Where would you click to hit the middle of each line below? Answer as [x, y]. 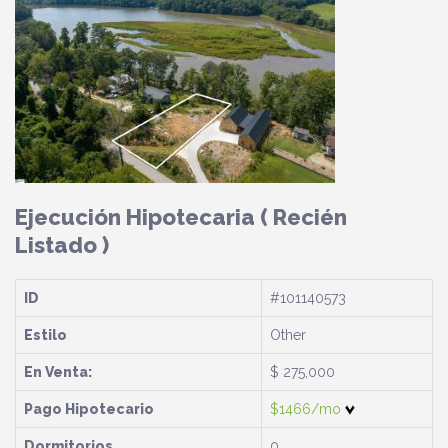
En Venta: [58, 372]
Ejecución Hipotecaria [137, 217]
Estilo [45, 335]
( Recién [303, 217]
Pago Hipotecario [89, 409]
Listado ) [62, 245]
